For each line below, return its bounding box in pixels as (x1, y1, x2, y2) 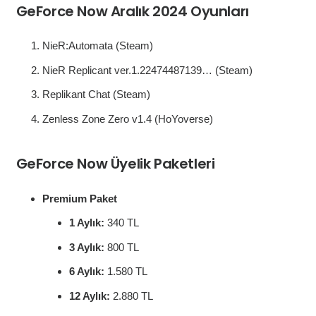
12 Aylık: (68, 289, 113, 302)
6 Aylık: (68, 265, 107, 278)
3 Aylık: (68, 241, 107, 253)
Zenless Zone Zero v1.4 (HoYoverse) (42, 112, 213, 125)
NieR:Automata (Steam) (42, 39, 153, 52)
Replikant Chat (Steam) (42, 88, 150, 101)
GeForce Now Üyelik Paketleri (16, 154, 215, 174)
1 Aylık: (68, 217, 107, 229)
